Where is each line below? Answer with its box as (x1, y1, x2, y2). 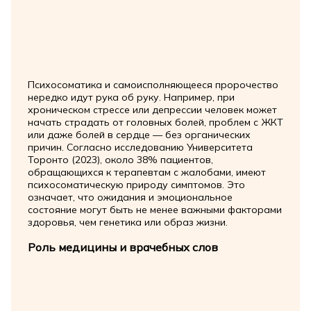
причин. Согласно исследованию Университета (27, 141, 253, 154)
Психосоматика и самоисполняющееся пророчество (27, 78, 278, 92)
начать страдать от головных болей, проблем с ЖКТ (27, 116, 283, 129)
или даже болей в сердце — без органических (27, 128, 251, 142)
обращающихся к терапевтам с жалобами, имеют (27, 166, 266, 179)
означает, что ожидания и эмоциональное (27, 191, 233, 204)
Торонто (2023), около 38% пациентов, (27, 153, 213, 167)
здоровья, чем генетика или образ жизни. (27, 216, 228, 229)
